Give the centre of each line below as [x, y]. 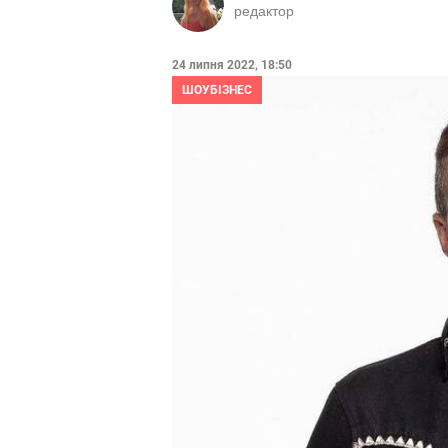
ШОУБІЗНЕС [217, 90]
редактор [264, 11]
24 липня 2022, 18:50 [232, 65]
